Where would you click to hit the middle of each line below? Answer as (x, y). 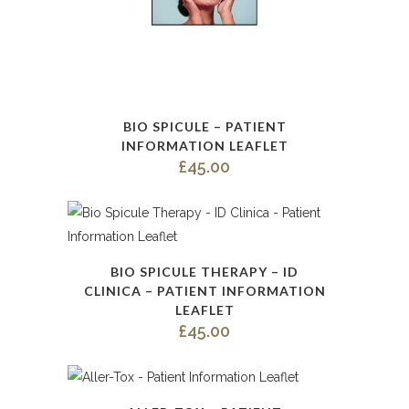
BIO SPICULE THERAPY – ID (204, 272)
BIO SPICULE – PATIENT (204, 126)
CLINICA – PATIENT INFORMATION (204, 291)
